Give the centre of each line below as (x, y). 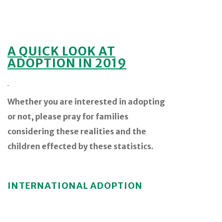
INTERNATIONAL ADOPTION (75, 185)
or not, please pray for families (68, 116)
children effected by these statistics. (81, 146)
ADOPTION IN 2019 (67, 63)
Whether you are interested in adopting (86, 101)
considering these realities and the (77, 131)
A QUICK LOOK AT (61, 51)
